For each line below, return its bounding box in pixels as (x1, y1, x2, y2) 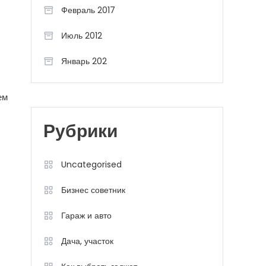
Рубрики (43, 123, 118, 142)
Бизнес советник (61, 184, 125, 196)
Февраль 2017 (61, 4, 115, 16)
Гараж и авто (61, 210, 112, 221)
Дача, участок (61, 235, 113, 247)
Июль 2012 (61, 30, 102, 42)
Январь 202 (61, 55, 107, 67)
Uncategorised (61, 159, 122, 170)
